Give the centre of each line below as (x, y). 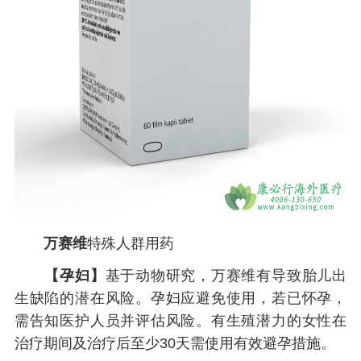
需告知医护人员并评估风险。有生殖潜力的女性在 (180, 321)
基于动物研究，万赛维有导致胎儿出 (226, 276)
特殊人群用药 (130, 243)
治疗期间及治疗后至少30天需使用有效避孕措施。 (174, 344)
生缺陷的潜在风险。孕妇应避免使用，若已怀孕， (180, 299)
